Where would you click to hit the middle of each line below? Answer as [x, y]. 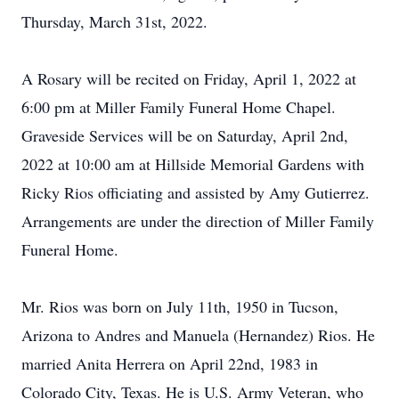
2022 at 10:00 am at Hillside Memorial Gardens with [193, 164]
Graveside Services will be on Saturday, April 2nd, [185, 135]
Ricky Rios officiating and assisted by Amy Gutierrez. [195, 192]
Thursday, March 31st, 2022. [114, 21]
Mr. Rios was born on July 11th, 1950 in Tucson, [180, 306]
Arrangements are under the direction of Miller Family [198, 221]
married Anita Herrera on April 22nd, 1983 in [170, 363]
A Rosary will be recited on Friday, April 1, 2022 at [189, 78]
